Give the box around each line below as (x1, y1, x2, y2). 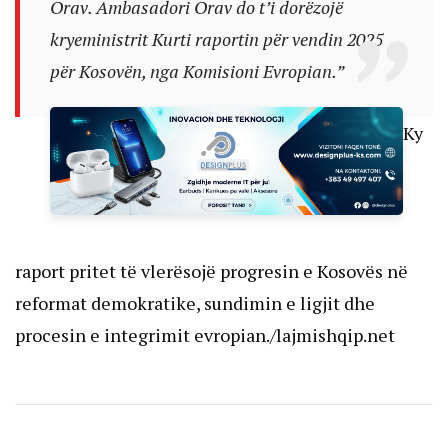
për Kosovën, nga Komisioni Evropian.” (49, 59, 344, 84)
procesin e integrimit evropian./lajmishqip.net (15, 323, 395, 348)
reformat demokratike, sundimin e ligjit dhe (15, 291, 375, 316)
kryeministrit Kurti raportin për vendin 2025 (49, 27, 383, 52)
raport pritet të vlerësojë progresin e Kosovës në (15, 259, 408, 284)
